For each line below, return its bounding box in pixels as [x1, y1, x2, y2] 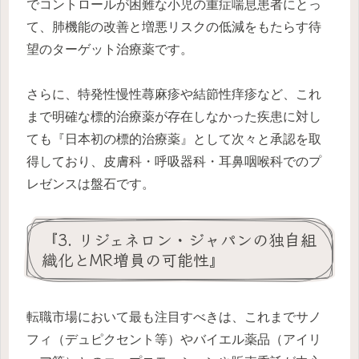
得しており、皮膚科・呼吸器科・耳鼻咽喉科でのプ [26, 155, 321, 169]
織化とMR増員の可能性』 [42, 248, 225, 272]
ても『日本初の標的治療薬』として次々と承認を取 [26, 132, 321, 147]
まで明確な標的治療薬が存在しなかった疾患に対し [26, 110, 321, 124]
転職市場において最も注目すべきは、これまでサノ [26, 309, 321, 324]
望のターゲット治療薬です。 [26, 42, 193, 56]
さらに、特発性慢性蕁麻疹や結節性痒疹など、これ [26, 87, 321, 102]
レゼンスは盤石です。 [26, 177, 155, 192]
